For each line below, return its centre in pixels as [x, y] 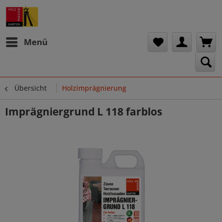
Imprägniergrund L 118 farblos [83, 111]
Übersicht [30, 88]
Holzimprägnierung [94, 88]
